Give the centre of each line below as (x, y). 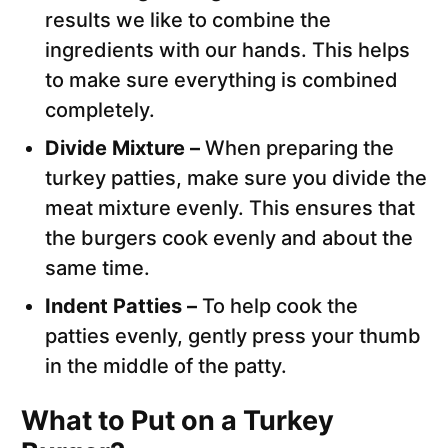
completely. (100, 110)
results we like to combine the (188, 20)
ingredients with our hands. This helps (227, 50)
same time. (97, 268)
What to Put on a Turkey (177, 421)
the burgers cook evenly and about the (229, 238)
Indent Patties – (123, 306)
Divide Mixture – (125, 148)
